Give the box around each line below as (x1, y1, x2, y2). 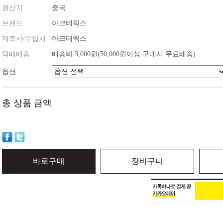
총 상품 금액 (2, 98, 52, 108)
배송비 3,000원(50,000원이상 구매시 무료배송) (52, 50, 196, 58)
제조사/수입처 (2, 35, 46, 42)
